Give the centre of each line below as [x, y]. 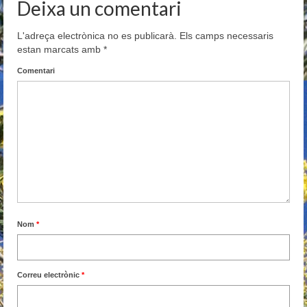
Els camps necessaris [225, 36]
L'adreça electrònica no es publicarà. [97, 36]
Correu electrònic [49, 275]
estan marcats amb [60, 49]
